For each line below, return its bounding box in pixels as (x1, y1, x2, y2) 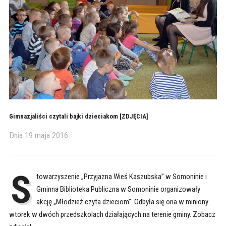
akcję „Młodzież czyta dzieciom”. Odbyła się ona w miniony (36, 197, 208, 207)
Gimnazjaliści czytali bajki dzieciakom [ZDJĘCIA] (9, 112, 148, 121)
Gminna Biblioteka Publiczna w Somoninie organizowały (36, 185, 200, 194)
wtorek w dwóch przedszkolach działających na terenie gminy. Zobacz (9, 210, 215, 219)
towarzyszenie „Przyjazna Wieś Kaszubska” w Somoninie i (36, 172, 207, 182)
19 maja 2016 (24, 131, 68, 141)
